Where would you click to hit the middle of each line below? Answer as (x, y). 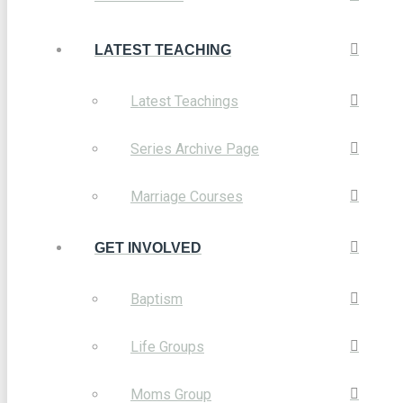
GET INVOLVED (148, 247)
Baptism (157, 299)
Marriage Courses (187, 196)
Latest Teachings (184, 101)
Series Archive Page (195, 148)
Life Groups (167, 346)
